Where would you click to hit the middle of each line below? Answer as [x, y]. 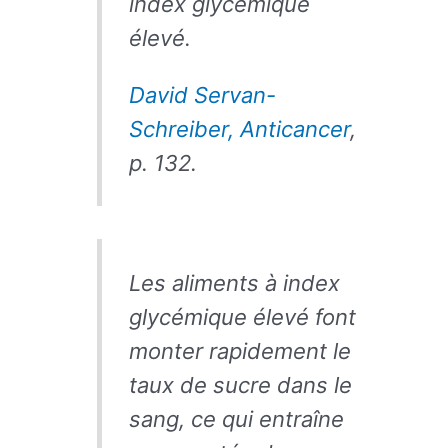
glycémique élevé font [242, 316]
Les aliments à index [234, 282]
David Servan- [202, 94]
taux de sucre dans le [240, 384]
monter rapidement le [239, 350]
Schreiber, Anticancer [239, 128]
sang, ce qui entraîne [236, 418]
